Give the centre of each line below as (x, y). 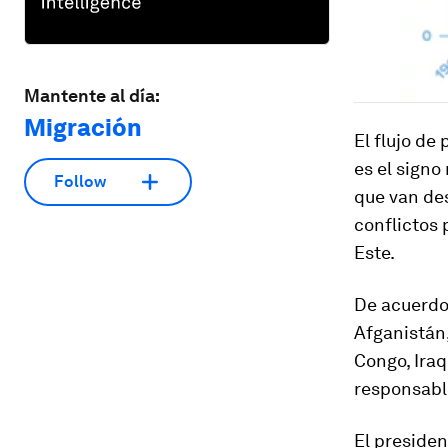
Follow (80, 182)
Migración (83, 127)
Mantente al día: (92, 95)
